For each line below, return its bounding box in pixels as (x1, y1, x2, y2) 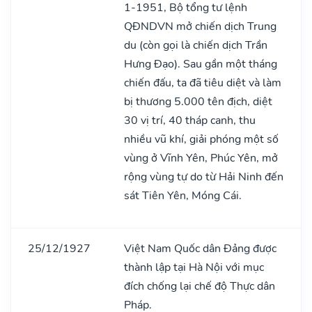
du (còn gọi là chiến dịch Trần (124, 37, 267, 53)
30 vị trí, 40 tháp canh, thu (124, 112, 256, 128)
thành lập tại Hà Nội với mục (124, 259, 264, 275)
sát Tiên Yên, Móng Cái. (124, 187, 242, 203)
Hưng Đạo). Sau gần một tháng (124, 56, 277, 72)
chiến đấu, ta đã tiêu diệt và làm (124, 75, 281, 91)
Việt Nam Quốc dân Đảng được (124, 240, 276, 256)
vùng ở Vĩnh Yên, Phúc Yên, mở (124, 150, 278, 166)
